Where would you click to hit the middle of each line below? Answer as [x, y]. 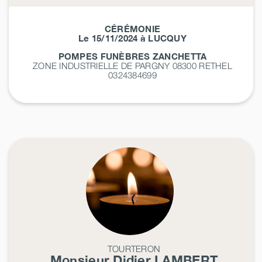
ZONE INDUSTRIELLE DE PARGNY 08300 [116, 65]
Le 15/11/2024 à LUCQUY [132, 38]
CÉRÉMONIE [132, 28]
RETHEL [216, 65]
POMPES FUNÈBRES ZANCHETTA [132, 56]
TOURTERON [134, 248]
